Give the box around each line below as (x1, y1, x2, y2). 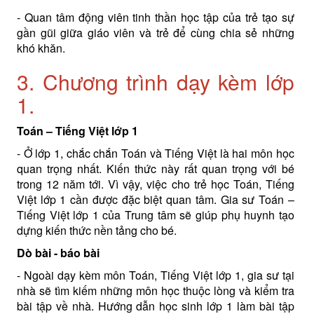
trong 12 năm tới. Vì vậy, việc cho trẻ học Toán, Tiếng (16, 175, 294, 192)
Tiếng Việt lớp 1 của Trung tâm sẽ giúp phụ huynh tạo (16, 206, 294, 223)
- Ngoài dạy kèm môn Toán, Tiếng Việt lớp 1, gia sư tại (16, 266, 294, 283)
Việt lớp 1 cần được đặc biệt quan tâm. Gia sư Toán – (16, 191, 294, 207)
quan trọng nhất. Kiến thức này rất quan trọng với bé (16, 160, 294, 177)
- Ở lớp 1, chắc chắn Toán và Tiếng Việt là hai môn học (16, 144, 294, 161)
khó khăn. (16, 39, 65, 56)
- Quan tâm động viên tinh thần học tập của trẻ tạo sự (16, 8, 294, 25)
